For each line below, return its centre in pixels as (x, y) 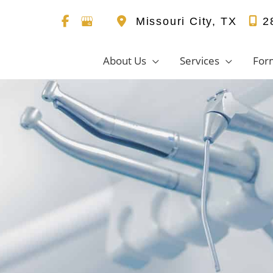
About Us (125, 61)
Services (200, 61)
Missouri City (174, 21)
